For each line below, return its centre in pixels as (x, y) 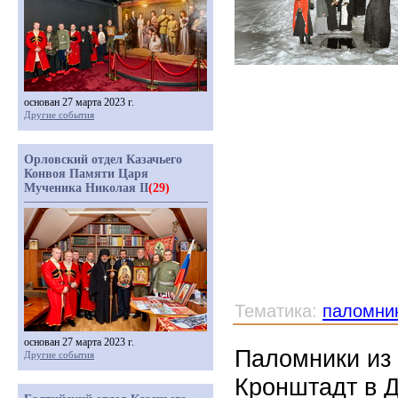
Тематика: (279, 311)
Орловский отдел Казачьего (103, 159)
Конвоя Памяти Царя (86, 174)
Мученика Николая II (86, 188)
